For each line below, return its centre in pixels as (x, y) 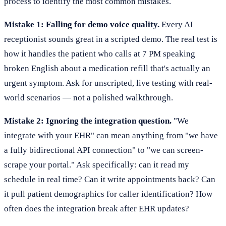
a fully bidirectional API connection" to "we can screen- (104, 150)
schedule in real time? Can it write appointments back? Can (110, 179)
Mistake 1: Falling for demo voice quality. (82, 24)
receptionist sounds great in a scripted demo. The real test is (111, 39)
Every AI (176, 24)
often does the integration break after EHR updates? (97, 209)
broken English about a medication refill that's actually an (107, 68)
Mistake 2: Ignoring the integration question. (88, 121)
